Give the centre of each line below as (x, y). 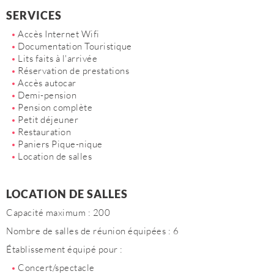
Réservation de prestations (73, 71)
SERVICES (34, 15)
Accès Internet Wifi (59, 34)
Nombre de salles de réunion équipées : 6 (92, 231)
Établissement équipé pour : (65, 249)
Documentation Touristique (75, 46)
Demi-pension (47, 95)
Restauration (44, 132)
